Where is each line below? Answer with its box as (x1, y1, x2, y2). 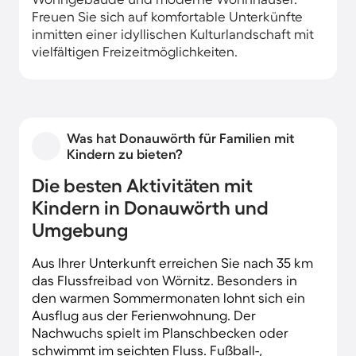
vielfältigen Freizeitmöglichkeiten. (32, 43, 238, 59)
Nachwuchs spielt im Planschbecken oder (32, 324, 288, 340)
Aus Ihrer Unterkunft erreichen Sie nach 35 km (32, 254, 313, 270)
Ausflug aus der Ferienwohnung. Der (32, 307, 256, 323)
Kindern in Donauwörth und (32, 196, 269, 219)
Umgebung (32, 219, 128, 241)
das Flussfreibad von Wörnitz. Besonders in (32, 272, 297, 288)
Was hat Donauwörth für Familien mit (67, 130, 294, 145)
